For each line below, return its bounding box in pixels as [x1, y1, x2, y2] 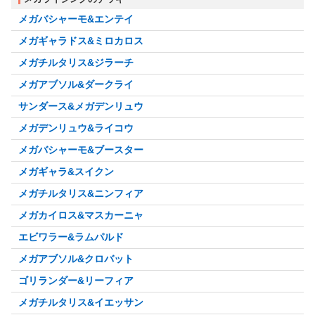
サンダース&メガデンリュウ [18, 101, 143, 112]
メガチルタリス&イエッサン [18, 297, 143, 309]
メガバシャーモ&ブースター [18, 144, 143, 156]
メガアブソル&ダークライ [18, 79, 134, 91]
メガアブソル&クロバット [18, 253, 134, 265]
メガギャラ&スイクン [18, 166, 114, 178]
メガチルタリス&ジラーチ [18, 57, 134, 69]
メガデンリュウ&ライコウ [18, 122, 134, 134]
